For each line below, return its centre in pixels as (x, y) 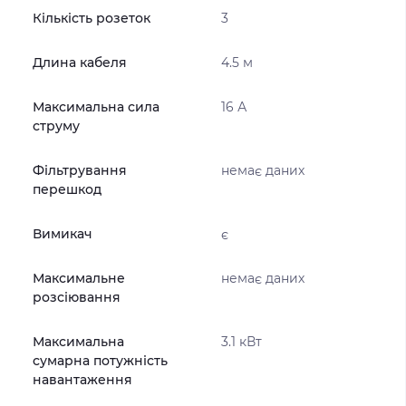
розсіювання (77, 297)
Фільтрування (80, 170)
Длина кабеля (80, 63)
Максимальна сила (96, 107)
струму (56, 126)
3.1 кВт (241, 342)
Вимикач (63, 234)
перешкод (67, 189)
